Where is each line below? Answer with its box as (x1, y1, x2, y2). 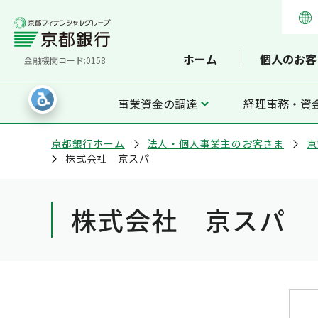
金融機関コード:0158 (23, 54, 106, 66)
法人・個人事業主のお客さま (147, 136, 285, 150)
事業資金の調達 (118, 95, 197, 112)
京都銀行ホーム (51, 136, 125, 150)
